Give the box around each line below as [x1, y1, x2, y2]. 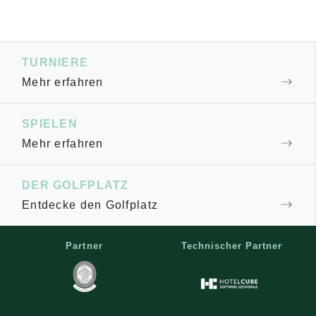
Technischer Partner [181, 241, 283, 251]
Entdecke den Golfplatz [22, 199, 159, 211]
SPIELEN [22, 118, 78, 130]
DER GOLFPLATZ [22, 179, 129, 191]
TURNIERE [22, 56, 89, 68]
